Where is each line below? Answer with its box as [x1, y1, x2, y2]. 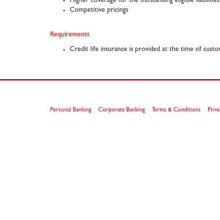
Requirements [50, 31, 89, 38]
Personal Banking [50, 108, 91, 113]
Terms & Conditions [152, 108, 201, 113]
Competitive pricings [70, 7, 128, 14]
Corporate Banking [98, 108, 145, 113]
